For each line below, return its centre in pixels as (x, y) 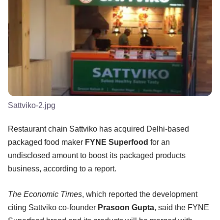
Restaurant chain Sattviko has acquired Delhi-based (98, 129)
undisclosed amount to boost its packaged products (97, 155)
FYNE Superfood (117, 142)
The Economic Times (45, 194)
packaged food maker (46, 142)
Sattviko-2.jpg (32, 105)
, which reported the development (140, 194)
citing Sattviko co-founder (53, 207)
